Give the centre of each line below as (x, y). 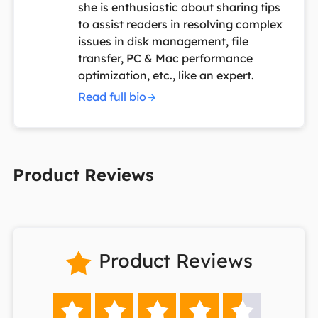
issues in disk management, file (163, 41)
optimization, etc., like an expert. (166, 75)
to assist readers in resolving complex (180, 24)
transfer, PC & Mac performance (165, 58)
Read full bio (112, 96)
